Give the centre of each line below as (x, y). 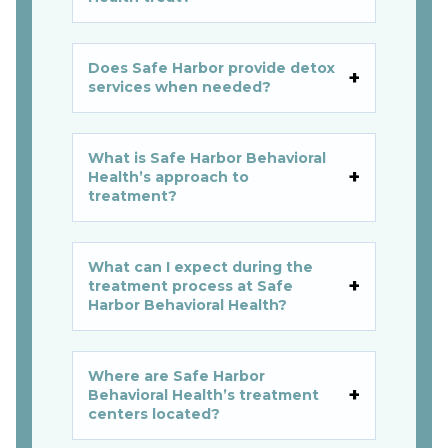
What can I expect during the (200, 266)
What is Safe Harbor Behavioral (207, 157)
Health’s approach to (168, 176)
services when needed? (179, 86)
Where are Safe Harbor (176, 375)
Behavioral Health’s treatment (203, 394)
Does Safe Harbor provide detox (211, 67)
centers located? (154, 413)
